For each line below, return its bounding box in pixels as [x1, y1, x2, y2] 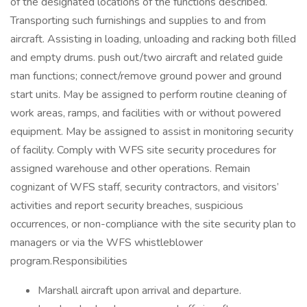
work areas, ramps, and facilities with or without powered [10, 106, 281, 121]
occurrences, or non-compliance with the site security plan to [10, 217, 296, 232]
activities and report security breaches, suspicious [10, 198, 243, 213]
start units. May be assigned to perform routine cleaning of [10, 87, 286, 102]
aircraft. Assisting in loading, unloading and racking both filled [10, 32, 296, 47]
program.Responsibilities [10, 254, 127, 269]
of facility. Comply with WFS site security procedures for [10, 143, 276, 158]
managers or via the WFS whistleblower [10, 235, 203, 250]
